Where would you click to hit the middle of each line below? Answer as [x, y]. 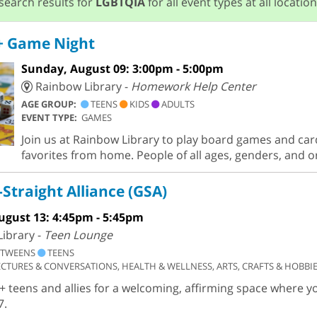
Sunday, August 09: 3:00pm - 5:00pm [122, 69]
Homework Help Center [193, 87]
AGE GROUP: [51, 104]
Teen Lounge [78, 235]
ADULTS [177, 104]
